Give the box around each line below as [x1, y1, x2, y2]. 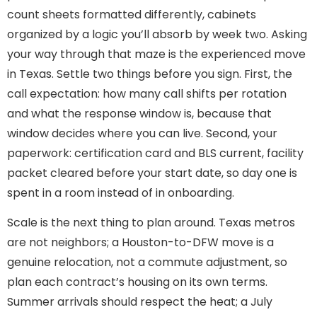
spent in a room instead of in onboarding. [7, 184, 234, 201]
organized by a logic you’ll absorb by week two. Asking [7, 25, 307, 42]
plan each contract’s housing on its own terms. [7, 274, 267, 291]
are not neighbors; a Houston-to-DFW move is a [7, 234, 274, 251]
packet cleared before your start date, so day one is [7, 164, 297, 181]
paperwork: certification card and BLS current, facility [7, 144, 304, 161]
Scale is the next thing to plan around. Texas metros [7, 214, 295, 231]
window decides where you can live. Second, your [7, 125, 277, 142]
